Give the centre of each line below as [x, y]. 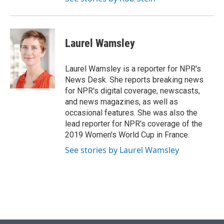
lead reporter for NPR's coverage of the [134, 124]
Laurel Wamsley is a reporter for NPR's [133, 69]
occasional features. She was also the [131, 113]
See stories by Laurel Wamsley [122, 150]
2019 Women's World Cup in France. [127, 135]
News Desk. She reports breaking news [134, 80]
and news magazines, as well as [121, 102]
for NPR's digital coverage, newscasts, [132, 91]
